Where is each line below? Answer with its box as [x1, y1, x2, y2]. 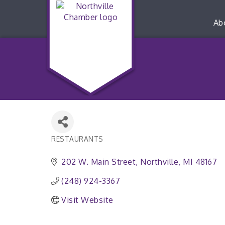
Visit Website [61, 195, 114, 205]
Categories [51, 141, 89, 149]
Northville [140, 157, 178, 167]
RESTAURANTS [51, 135, 103, 143]
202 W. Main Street [61, 157, 136, 167]
